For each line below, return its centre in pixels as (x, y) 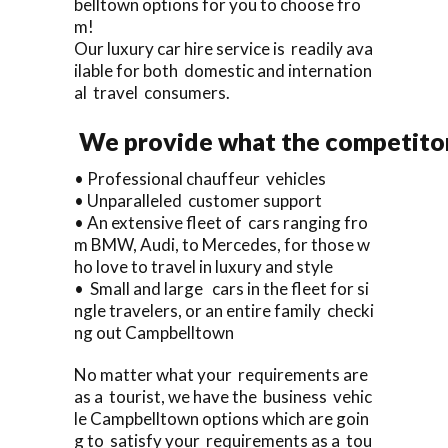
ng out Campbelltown (154, 332)
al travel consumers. (152, 92)
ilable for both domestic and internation (223, 70)
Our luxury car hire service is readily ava (223, 48)
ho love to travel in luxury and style (203, 266)
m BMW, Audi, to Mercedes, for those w (222, 244)
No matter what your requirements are (222, 374)
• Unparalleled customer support (198, 200)
